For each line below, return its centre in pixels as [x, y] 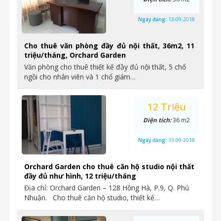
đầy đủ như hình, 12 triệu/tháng [80, 176]
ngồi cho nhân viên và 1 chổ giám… [80, 77]
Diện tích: [158, 120]
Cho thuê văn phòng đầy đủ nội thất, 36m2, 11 [109, 46]
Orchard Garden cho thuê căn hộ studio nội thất [109, 166]
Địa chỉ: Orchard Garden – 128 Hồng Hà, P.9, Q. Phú [107, 188]
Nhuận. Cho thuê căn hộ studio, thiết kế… [92, 198]
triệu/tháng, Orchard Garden [75, 55]
